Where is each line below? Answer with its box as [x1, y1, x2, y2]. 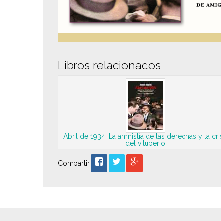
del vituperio [125, 139, 165, 147]
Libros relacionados [58, 58, 161, 72]
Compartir [58, 159, 90, 167]
